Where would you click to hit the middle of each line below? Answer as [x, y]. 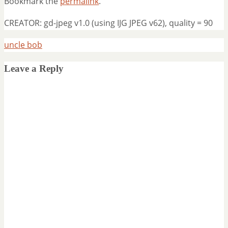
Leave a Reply [34, 68]
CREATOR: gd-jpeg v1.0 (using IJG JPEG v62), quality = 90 [108, 23]
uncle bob [23, 45]
